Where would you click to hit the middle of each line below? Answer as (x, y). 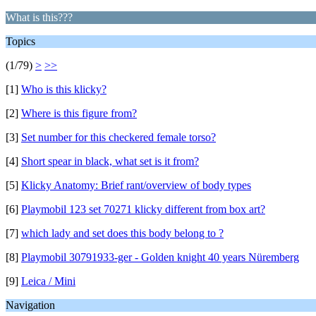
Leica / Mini (48, 281)
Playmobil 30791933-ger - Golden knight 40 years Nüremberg (160, 257)
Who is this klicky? (64, 89)
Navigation (30, 305)
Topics (20, 41)
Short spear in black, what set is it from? (110, 161)
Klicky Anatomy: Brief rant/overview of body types (136, 185)
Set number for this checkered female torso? (119, 137)
